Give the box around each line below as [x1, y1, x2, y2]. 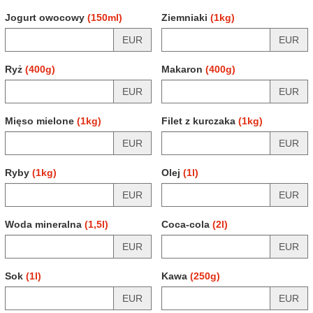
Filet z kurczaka [161, 115, 238, 126]
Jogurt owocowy [5, 12, 87, 23]
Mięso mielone [5, 115, 77, 126]
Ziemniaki [161, 12, 210, 23]
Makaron [161, 64, 205, 75]
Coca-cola [161, 219, 212, 230]
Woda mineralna [5, 219, 85, 230]
